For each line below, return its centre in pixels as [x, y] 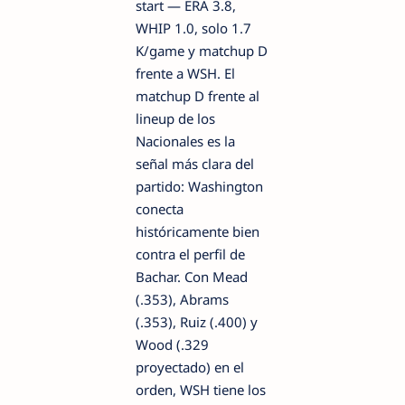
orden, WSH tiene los [201, 389]
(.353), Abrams [182, 299]
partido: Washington [199, 186]
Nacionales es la [185, 141]
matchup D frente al [198, 95]
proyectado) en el [190, 367]
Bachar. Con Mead [192, 276]
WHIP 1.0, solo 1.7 [193, 28]
